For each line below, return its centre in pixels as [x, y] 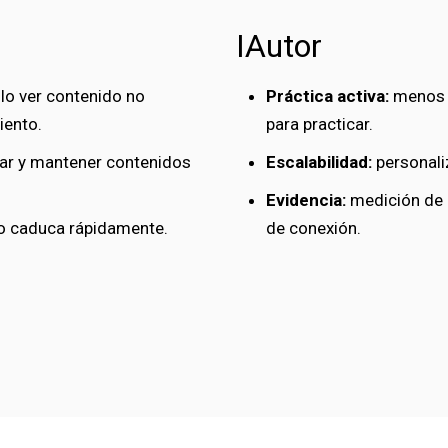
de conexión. [313, 228]
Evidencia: [306, 200]
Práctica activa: [327, 96]
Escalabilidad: [319, 162]
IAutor [279, 46]
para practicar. [319, 124]
